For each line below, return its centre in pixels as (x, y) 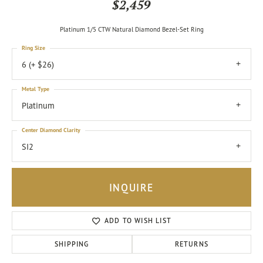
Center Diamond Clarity (51, 130)
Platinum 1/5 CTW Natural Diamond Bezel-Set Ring (131, 29)
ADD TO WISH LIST (138, 221)
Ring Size (33, 48)
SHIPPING (72, 244)
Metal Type (36, 89)
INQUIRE (131, 187)
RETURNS (192, 244)
